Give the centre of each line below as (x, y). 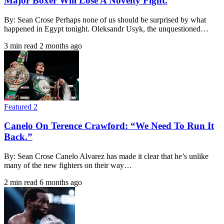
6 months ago (61, 182)
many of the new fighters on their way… (68, 165)
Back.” (18, 137)
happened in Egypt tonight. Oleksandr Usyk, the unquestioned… (106, 28)
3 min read (21, 45)
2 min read (21, 182)
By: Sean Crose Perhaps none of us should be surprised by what (105, 19)
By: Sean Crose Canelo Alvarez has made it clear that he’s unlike (106, 156)
